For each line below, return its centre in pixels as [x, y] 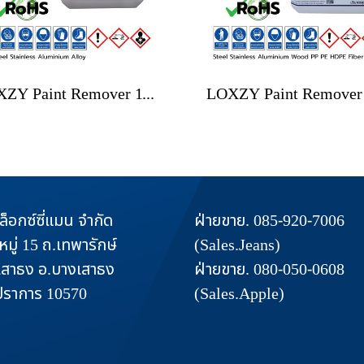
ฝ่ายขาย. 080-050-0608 [269, 270]
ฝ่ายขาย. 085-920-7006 [269, 221]
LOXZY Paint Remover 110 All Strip [148, 94]
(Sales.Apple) [239, 294]
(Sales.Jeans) [237, 245]
